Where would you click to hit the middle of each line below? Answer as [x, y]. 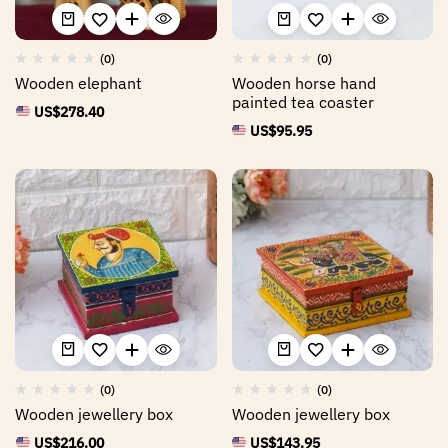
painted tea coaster [302, 102]
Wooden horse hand [303, 83]
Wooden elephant [78, 83]
